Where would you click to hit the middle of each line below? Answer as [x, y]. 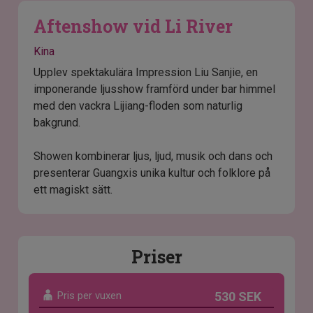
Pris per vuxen [90, 296]
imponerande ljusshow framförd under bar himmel [155, 89]
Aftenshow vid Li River [133, 27]
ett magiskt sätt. [73, 190]
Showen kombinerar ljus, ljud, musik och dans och [153, 156]
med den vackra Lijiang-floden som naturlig [138, 106]
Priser [156, 257]
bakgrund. [57, 123]
